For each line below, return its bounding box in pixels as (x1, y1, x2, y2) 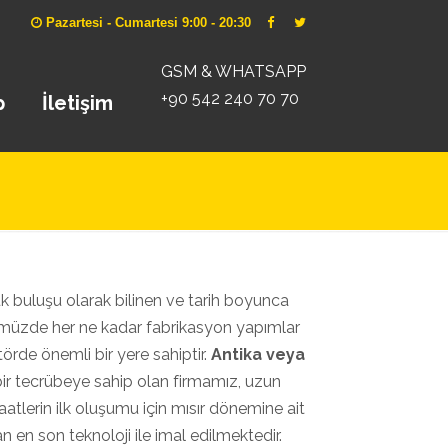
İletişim (41, 91, 113, 115)
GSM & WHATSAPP (161, 62, 306, 81)
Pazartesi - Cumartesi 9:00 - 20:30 (42, 15, 267, 30)
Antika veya (211, 345, 305, 364)
